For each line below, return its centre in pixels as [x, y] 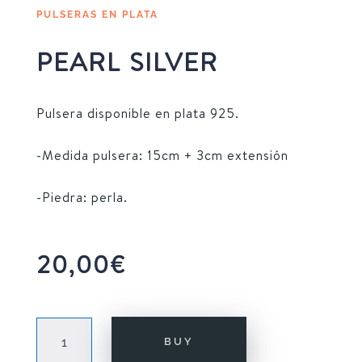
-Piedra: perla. [82, 198]
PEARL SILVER [127, 62]
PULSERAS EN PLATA [97, 15]
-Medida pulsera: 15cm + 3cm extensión [162, 156]
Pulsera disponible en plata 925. [137, 114]
